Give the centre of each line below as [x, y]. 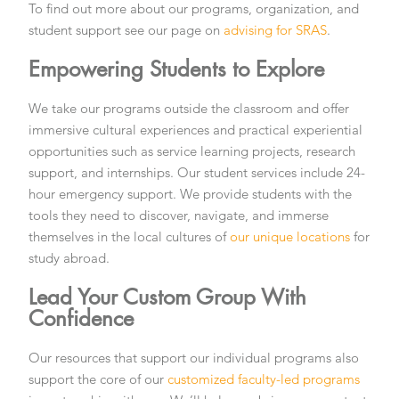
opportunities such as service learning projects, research [192, 151]
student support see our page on [126, 29]
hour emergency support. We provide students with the [191, 193]
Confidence [81, 318]
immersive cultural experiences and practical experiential [196, 129]
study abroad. [69, 257]
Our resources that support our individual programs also [194, 357]
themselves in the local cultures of [130, 236]
